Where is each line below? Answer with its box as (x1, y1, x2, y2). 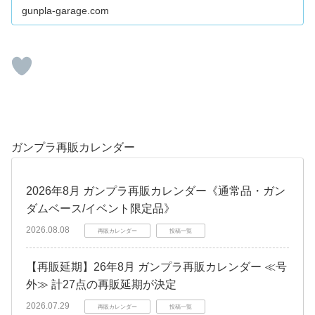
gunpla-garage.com (22, 4, 110, 16)
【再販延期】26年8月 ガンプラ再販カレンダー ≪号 (26, 260, 287, 273)
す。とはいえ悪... (110, 8, 166, 16)
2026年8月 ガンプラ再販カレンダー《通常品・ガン (26, 184, 285, 197)
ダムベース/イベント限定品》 (26, 202, 175, 214)
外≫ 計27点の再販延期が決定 (26, 278, 176, 290)
